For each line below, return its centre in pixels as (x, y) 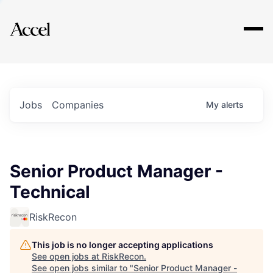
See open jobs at (67, 256)
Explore (48, 21)
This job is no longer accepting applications (122, 245)
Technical (50, 192)
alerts (232, 105)
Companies (78, 105)
